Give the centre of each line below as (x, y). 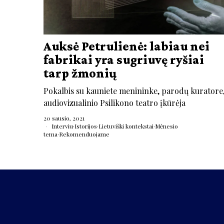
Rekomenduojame (84, 134)
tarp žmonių (80, 73)
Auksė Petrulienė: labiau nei (126, 46)
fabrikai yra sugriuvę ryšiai (124, 60)
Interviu (62, 126)
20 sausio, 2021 (64, 118)
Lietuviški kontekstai (126, 126)
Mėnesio (166, 126)
